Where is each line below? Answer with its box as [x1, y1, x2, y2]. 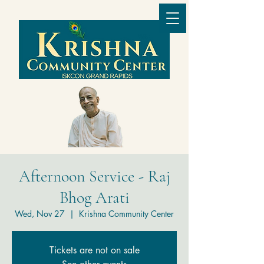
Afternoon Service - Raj [18, 166, 170, 186]
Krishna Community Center [79, 208, 174, 219]
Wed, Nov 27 [15, 208, 65, 219]
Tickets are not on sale [49, 244, 140, 256]
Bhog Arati [59, 187, 130, 207]
